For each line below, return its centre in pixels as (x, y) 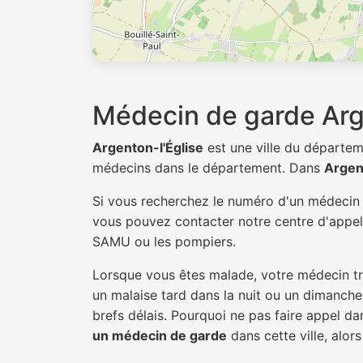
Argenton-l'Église (148, 147)
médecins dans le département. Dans (208, 168)
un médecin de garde (160, 335)
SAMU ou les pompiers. (164, 241)
